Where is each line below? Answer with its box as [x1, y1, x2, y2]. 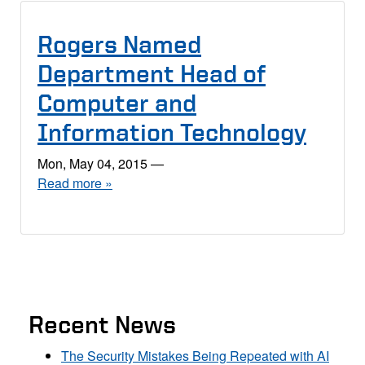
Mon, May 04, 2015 [37, 153, 147, 173]
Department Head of [37, 60, 266, 86]
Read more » [37, 173, 112, 192]
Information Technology [37, 119, 306, 145]
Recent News [29, 311, 176, 337]
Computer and [37, 90, 196, 116]
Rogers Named [37, 31, 201, 57]
